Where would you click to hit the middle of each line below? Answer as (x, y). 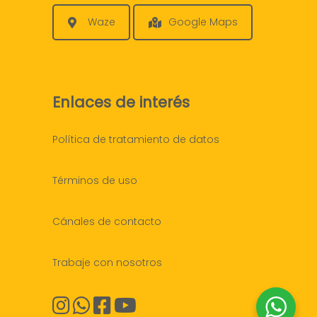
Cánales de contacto (107, 222)
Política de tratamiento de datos (136, 140)
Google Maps (203, 22)
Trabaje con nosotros (107, 263)
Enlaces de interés (121, 103)
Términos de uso (95, 181)
